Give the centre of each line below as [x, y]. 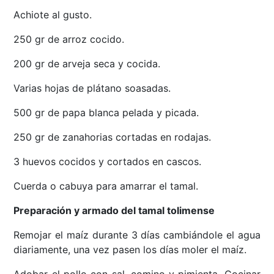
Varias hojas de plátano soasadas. [92, 88]
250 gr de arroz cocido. [69, 39]
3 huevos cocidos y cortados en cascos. [108, 162]
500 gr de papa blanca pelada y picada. [106, 113]
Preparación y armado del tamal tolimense [114, 211]
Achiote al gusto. [53, 15]
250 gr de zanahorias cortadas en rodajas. [113, 137]
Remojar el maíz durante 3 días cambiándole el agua [137, 235]
